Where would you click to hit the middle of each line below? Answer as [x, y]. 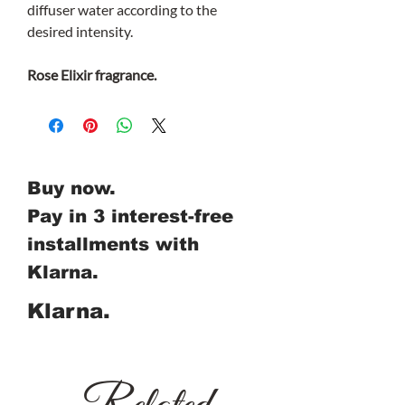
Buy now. [71, 188]
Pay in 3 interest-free [130, 217]
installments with [113, 245]
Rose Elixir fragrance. [92, 75]
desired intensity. [80, 32]
